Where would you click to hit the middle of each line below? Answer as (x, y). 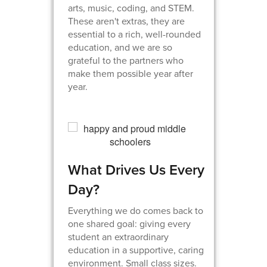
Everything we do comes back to (136, 210)
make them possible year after (131, 73)
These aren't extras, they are (127, 21)
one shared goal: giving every (130, 223)
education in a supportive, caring (136, 250)
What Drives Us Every (136, 170)
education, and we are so (120, 47)
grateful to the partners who (126, 60)
